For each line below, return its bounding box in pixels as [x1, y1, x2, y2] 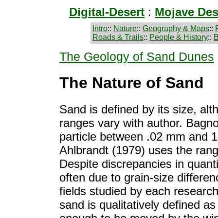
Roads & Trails [92, 33, 144, 41]
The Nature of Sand [59, 74, 204, 92]
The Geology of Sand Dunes [59, 50, 214, 63]
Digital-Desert [69, 5, 145, 18]
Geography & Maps [143, 24, 209, 33]
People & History [149, 33, 208, 41]
